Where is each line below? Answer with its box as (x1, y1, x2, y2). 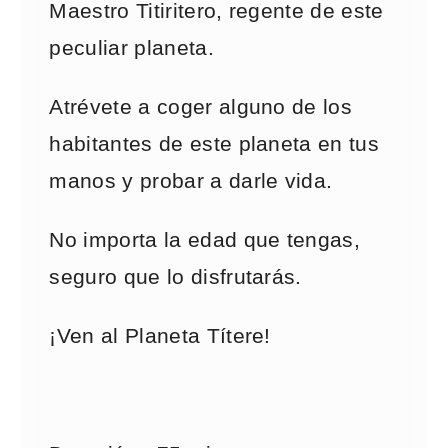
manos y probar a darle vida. (49, 168, 339, 193)
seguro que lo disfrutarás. (49, 264, 302, 289)
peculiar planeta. (49, 35, 214, 60)
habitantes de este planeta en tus (49, 131, 380, 156)
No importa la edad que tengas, (49, 227, 361, 252)
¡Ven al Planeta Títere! (49, 323, 271, 348)
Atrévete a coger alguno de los (49, 94, 353, 119)
